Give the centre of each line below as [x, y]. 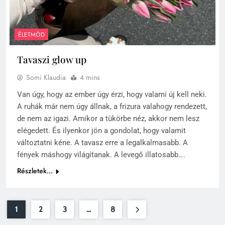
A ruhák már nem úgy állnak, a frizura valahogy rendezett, [112, 107]
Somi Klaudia [46, 78]
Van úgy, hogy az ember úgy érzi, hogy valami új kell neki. [112, 95]
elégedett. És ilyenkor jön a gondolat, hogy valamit [101, 131]
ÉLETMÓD [31, 35]
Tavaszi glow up [52, 60]
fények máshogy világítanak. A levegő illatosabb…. [101, 155]
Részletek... [35, 171]
